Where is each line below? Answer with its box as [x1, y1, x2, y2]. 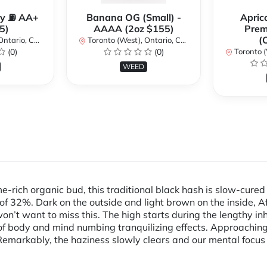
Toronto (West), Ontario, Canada [86, 35, 181, 45]
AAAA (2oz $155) [93, 23, 174, 35]
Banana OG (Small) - [86, 11, 181, 24]
